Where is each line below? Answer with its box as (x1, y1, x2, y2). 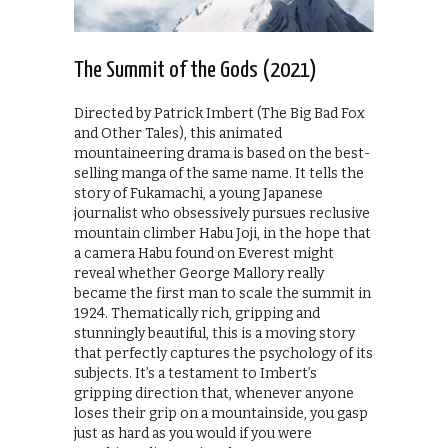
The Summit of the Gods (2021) (74, 58, 317, 82)
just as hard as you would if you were (74, 424, 312, 442)
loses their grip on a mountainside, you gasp (74, 404, 368, 422)
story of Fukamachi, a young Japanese (74, 184, 323, 202)
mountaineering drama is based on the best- (74, 144, 370, 162)
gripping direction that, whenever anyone (74, 384, 354, 402)
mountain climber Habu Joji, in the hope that (74, 224, 371, 242)
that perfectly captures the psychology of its (74, 344, 373, 362)
